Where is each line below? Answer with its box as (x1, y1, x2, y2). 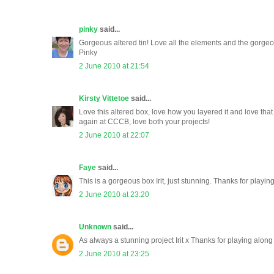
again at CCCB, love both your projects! (79, 117, 210, 127)
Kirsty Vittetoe (79, 94, 129, 103)
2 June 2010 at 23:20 (79, 190, 149, 199)
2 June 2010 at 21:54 (79, 62, 149, 71)
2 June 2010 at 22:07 (79, 131, 149, 140)
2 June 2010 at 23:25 (79, 250, 149, 259)
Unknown (79, 223, 111, 232)
